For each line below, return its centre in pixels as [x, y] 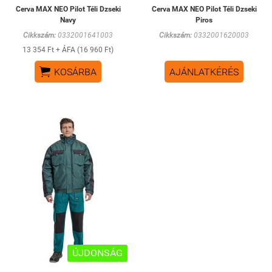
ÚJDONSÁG [97, 253]
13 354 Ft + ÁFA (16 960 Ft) [68, 49]
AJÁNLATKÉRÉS [204, 72]
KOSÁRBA [75, 72]
